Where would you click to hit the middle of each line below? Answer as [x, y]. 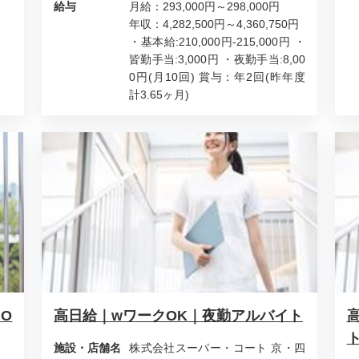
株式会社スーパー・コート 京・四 [217, 348]
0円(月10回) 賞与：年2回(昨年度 [217, 77]
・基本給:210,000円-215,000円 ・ [217, 41]
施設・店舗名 [87, 348]
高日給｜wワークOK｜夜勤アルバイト [178, 316]
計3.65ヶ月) [159, 94]
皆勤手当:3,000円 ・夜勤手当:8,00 [217, 59]
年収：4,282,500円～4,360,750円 [214, 24]
